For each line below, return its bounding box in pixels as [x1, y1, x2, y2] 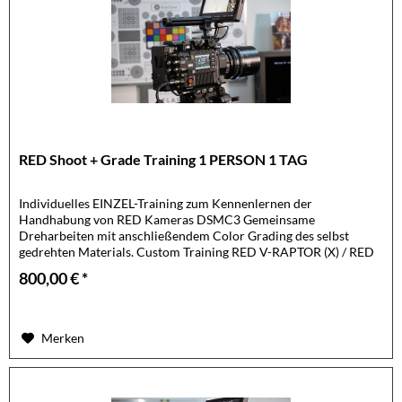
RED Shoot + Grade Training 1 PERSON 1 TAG [19, 151, 309, 169]
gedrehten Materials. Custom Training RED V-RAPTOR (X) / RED [19, 244, 375, 260]
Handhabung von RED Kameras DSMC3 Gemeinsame [19, 212, 316, 228]
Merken [41, 330, 85, 346]
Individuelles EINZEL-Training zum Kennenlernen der [19, 196, 313, 212]
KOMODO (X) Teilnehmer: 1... [19, 260, 185, 276]
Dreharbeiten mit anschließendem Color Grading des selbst [19, 228, 350, 244]
